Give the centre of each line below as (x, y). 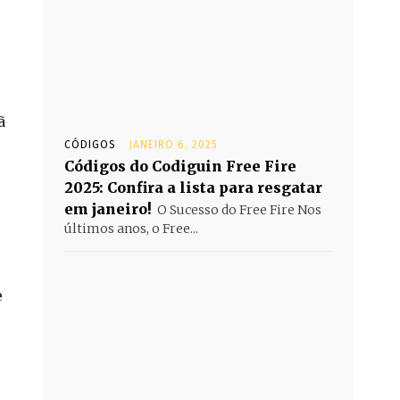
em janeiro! (108, 209)
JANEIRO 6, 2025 (173, 145)
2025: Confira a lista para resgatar (193, 187)
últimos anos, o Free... (131, 229)
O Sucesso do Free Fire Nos (239, 210)
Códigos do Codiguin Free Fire (180, 166)
